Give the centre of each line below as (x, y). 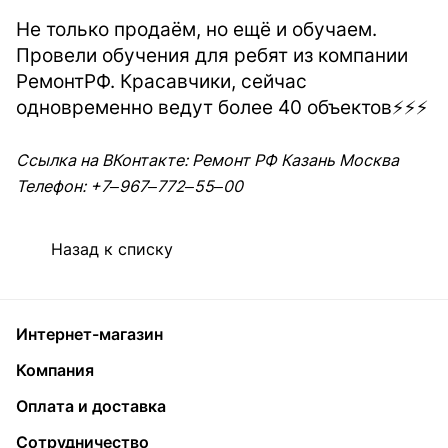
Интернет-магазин (89, 334)
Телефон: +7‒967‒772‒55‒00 (129, 186)
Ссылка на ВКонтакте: (104, 160)
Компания (55, 370)
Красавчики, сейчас (213, 81)
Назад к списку (112, 249)
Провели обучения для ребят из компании (212, 55)
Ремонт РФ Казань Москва (295, 160)
